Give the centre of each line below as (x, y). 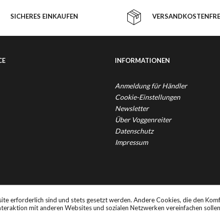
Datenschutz (134, 131)
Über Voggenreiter (143, 120)
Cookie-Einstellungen (148, 97)
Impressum (131, 142)
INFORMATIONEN (142, 60)
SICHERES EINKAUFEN (44, 16)
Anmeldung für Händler (151, 86)
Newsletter (132, 108)
